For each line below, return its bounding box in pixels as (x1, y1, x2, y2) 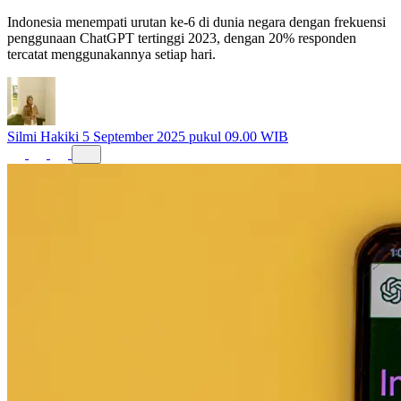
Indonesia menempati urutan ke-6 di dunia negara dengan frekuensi (7, 13, 386, 30)
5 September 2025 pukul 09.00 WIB (82, 128, 288, 144)
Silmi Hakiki (7, 128, 79, 144)
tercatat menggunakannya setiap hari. (7, 46, 216, 62)
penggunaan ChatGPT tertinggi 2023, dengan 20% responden (7, 30, 356, 46)
